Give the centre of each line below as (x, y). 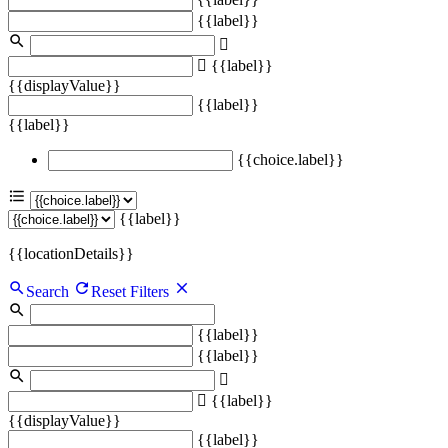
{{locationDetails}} (71, 254)
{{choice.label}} (290, 160)
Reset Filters (132, 292)
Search (47, 292)
